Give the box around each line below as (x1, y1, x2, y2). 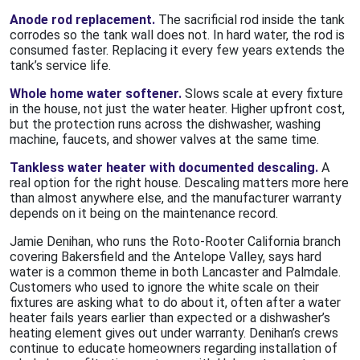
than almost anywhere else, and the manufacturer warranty (10, 190, 342, 207)
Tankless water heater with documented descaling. (10, 160, 318, 176)
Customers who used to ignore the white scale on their (10, 280, 319, 296)
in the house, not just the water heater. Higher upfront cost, (10, 101, 345, 117)
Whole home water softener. (10, 86, 182, 102)
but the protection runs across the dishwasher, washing (10, 117, 321, 133)
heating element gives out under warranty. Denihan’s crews (10, 325, 338, 342)
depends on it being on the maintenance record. (10, 206, 278, 222)
